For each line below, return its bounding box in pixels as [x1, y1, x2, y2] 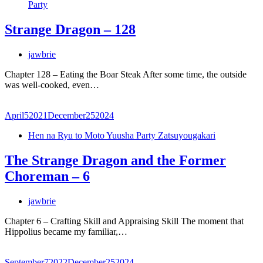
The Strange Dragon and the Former [5, 152, 226, 168]
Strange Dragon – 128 [5, 21, 136, 37]
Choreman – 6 [5, 168, 90, 184]
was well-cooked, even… [5, 79, 99, 90]
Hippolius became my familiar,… [5, 226, 127, 237]
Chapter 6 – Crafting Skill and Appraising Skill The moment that [5, 215, 244, 226]
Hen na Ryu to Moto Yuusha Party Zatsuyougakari [28, 130, 215, 140]
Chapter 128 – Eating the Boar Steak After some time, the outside [5, 69, 247, 79]
